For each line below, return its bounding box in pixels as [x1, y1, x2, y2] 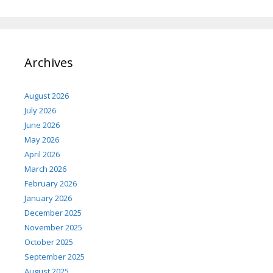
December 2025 [24, 207, 82, 219]
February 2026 [24, 178, 77, 190]
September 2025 [24, 251, 85, 263]
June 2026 [24, 119, 60, 131]
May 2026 [24, 134, 59, 146]
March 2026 [24, 163, 66, 175]
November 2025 [24, 222, 82, 233]
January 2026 [24, 193, 72, 204]
